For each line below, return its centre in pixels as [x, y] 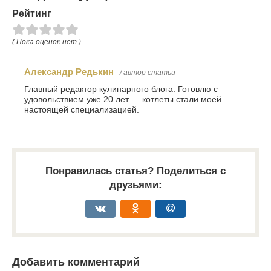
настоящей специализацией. [82, 109]
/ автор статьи [148, 72]
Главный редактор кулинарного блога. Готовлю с [121, 89]
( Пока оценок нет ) [47, 41]
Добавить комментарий [76, 262]
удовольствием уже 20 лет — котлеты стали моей [123, 99]
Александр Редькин [69, 71]
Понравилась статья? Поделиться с [135, 171]
